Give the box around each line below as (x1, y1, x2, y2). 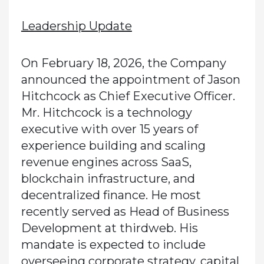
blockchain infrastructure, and (21, 171, 195, 186)
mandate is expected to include (21, 237, 206, 252)
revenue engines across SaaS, (21, 155, 192, 170)
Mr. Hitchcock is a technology (21, 105, 192, 120)
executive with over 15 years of (21, 122, 198, 137)
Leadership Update (21, 19, 132, 34)
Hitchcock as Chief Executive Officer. (21, 89, 235, 104)
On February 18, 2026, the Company (21, 56, 226, 71)
